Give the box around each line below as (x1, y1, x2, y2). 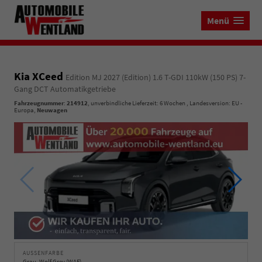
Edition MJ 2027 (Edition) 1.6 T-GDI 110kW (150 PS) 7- (65, 72, 246, 83)
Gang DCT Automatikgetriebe (14, 84, 116, 95)
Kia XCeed (14, 69, 65, 84)
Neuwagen (37, 106, 67, 115)
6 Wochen (160, 99, 185, 108)
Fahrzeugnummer (14, 99, 64, 108)
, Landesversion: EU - (185, 99, 242, 108)
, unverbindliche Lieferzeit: (88, 99, 160, 108)
